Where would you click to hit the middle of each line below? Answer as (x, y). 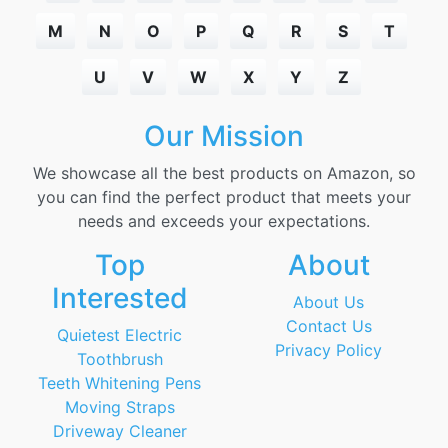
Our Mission (224, 136)
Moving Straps (119, 407)
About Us (328, 302)
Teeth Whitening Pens (119, 383)
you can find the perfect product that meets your (224, 197)
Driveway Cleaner (119, 431)
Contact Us (328, 326)
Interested (119, 298)
